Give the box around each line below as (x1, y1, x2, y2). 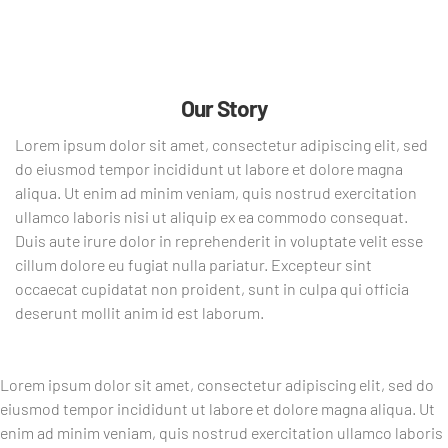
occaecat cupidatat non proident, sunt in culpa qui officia (15, 279, 409, 298)
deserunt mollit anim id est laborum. (15, 303, 264, 322)
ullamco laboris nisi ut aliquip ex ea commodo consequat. (15, 207, 408, 226)
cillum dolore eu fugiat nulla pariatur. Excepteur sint (15, 255, 372, 274)
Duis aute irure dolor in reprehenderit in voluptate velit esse (15, 231, 423, 250)
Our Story (180, 94, 268, 122)
